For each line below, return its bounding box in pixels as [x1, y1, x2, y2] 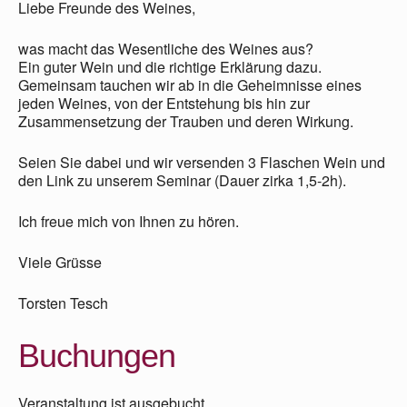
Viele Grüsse [18, 251, 102, 273]
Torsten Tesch [18, 292, 108, 313]
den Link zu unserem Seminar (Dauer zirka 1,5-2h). [18, 169, 346, 191]
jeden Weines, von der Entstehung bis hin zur [18, 92, 310, 114]
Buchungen [18, 336, 175, 374]
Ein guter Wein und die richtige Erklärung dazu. [18, 55, 322, 77]
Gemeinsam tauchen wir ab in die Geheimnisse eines [18, 74, 362, 95]
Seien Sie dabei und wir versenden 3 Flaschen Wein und [18, 151, 385, 173]
